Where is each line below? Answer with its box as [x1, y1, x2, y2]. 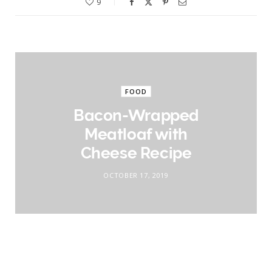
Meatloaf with [84, 124, 188, 143]
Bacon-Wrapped [73, 106, 199, 124]
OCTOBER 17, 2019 [103, 170, 169, 180]
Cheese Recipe [80, 143, 192, 162]
